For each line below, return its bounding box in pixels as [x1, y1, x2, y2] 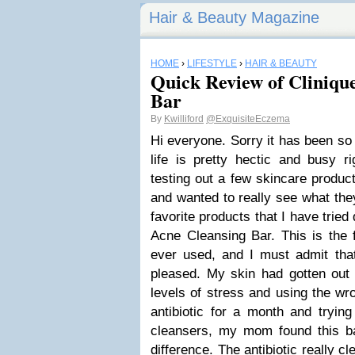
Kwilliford [164, 113, 204, 124]
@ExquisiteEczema [206, 113, 290, 124]
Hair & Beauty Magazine [149, 9, 319, 26]
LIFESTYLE [187, 58, 237, 69]
